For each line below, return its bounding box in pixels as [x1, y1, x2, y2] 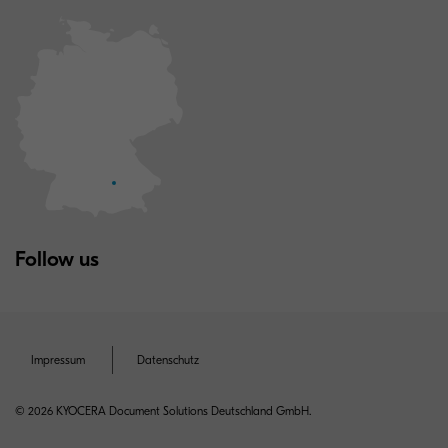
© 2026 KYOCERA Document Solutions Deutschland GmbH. [15, 403, 311, 418]
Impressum [31, 352, 85, 367]
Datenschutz [137, 352, 199, 367]
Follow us [15, 246, 99, 271]
